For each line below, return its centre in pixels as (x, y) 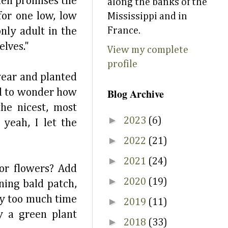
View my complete (148, 50)
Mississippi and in (147, 16)
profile (122, 64)
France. (124, 31)
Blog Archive (136, 94)
